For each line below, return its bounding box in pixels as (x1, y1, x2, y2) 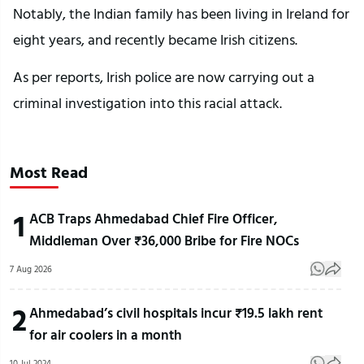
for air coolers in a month (29, 324, 182, 345)
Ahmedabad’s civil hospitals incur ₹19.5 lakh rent (29, 302, 323, 323)
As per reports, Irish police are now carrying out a (13, 66, 314, 89)
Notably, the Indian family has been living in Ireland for (13, 2, 349, 25)
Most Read (10, 159, 88, 184)
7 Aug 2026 (10, 262, 52, 276)
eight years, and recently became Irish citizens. (13, 28, 297, 51)
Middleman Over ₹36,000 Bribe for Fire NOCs (29, 230, 299, 251)
